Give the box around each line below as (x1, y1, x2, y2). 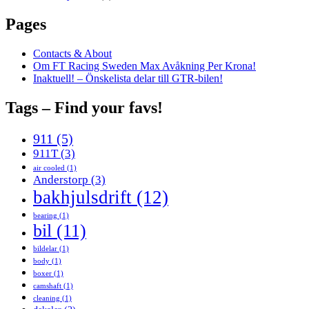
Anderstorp (33, 173, 88, 187)
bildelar (33, 245, 57, 253)
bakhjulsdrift (33, 187, 132, 208)
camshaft (33, 282, 61, 290)
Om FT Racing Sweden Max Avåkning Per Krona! (33, 60, 256, 72)
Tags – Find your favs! (6, 99, 163, 117)
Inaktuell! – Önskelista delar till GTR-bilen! (33, 72, 223, 85)
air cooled (33, 164, 65, 172)
